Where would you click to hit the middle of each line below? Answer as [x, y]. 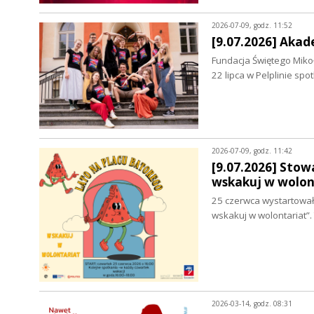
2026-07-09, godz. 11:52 [252, 26]
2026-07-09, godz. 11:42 [252, 151]
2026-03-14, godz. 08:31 [252, 304]
